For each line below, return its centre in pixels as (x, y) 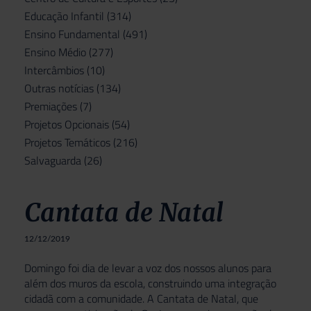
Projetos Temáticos (67, 142)
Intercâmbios (54, 70)
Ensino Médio (55, 52)
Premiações (51, 106)
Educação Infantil (64, 16)
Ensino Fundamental (72, 34)
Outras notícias (59, 88)
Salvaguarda (53, 160)
